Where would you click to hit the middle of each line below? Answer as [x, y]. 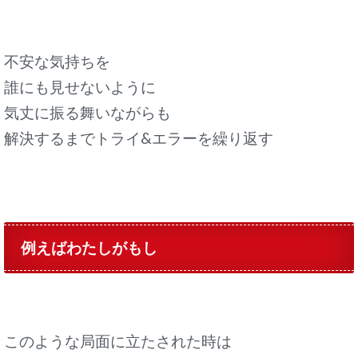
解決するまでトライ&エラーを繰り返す [139, 139]
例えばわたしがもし [89, 248]
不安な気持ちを [57, 62]
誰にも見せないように [80, 88]
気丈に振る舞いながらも [88, 113]
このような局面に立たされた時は [118, 341]
